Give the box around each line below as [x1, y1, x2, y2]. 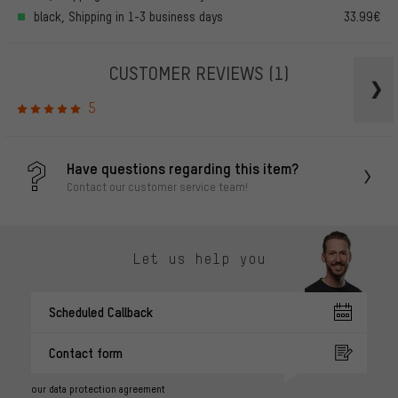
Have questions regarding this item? [67, 158, 298, 179]
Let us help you [132, 250, 266, 268]
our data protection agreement [31, 382, 165, 395]
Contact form [49, 343, 123, 362]
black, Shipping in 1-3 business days [34, 9, 223, 25]
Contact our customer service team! [67, 179, 248, 195]
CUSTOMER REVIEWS [109, 60, 268, 85]
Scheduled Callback [49, 302, 153, 321]
